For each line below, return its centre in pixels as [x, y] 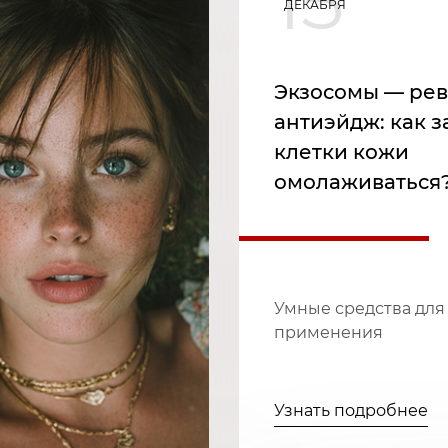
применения [328, 333]
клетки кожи [341, 152]
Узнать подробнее [351, 411]
